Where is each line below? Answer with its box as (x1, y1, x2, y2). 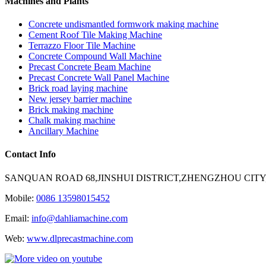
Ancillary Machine (28, 126, 99, 137)
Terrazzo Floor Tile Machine (28, 40, 135, 51)
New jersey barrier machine (28, 94, 132, 104)
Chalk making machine (28, 115, 115, 126)
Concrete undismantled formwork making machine (28, 19, 218, 30)
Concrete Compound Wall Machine (28, 51, 161, 62)
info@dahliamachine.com (31, 213, 128, 223)
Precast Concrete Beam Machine (28, 62, 151, 72)
